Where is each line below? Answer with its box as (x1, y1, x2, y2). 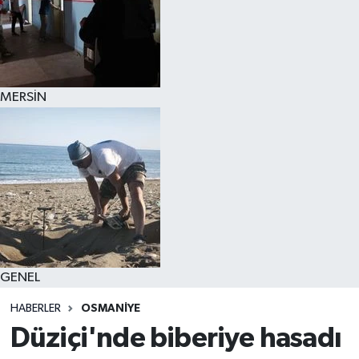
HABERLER (10, 303, 61, 314)
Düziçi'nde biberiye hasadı (10, 324, 341, 353)
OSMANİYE (80, 303, 140, 314)
